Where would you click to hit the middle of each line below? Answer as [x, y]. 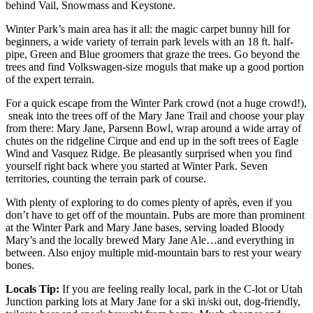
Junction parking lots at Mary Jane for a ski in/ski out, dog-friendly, [153, 301]
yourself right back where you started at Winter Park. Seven [137, 166]
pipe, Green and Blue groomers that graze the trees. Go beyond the [153, 54]
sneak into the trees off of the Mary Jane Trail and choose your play [155, 115]
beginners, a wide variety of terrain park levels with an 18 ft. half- [150, 41]
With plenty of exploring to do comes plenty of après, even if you [149, 202]
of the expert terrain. [50, 79]
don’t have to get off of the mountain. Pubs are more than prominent [155, 214]
